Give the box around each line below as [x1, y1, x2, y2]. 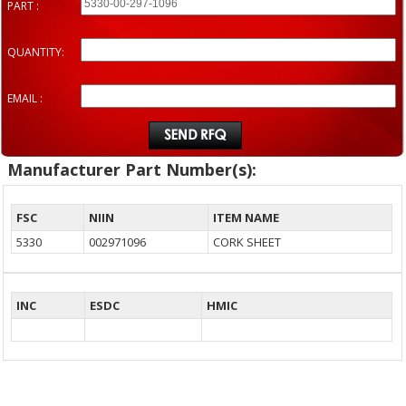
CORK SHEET [213, 234, 282, 251]
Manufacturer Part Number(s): [7, 159, 256, 181]
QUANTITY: [7, 44, 64, 61]
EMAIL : [7, 91, 43, 107]
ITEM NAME [213, 209, 280, 227]
